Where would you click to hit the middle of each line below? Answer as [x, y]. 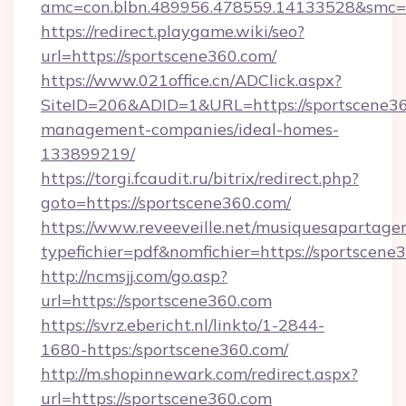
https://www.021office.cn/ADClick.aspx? [191, 80]
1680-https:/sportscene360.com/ [164, 349]
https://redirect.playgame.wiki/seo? [173, 31]
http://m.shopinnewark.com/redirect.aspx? [199, 374]
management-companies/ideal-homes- [190, 129]
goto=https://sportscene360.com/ [166, 203]
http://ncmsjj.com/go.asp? [134, 276]
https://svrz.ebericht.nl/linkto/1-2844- [183, 325]
